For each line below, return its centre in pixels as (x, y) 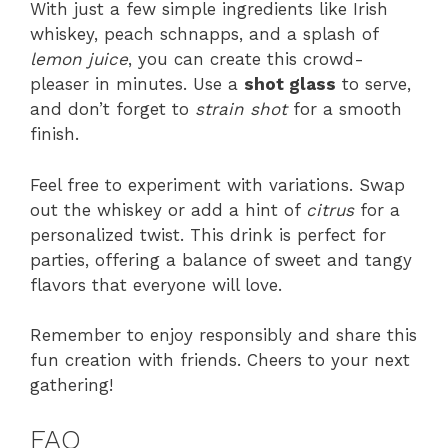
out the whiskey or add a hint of (168, 209)
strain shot (241, 109)
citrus (330, 209)
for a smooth (344, 109)
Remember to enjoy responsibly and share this (223, 335)
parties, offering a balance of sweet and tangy (221, 259)
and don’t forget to (112, 109)
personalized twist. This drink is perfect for (208, 234)
